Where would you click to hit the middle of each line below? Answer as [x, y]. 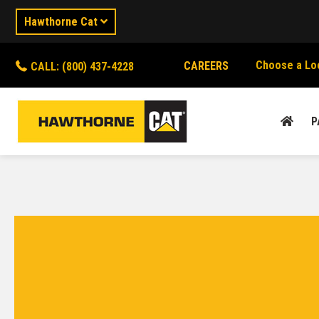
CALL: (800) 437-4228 [82, 66]
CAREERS [206, 66]
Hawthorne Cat [62, 21]
